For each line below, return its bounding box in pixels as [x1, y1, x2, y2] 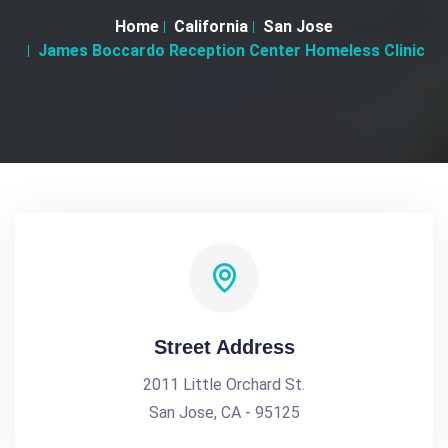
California [174, 17, 248, 36]
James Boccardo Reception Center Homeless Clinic [38, 41, 425, 60]
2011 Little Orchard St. [143, 375, 305, 394]
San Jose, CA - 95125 [148, 403, 300, 422]
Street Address [153, 336, 295, 358]
